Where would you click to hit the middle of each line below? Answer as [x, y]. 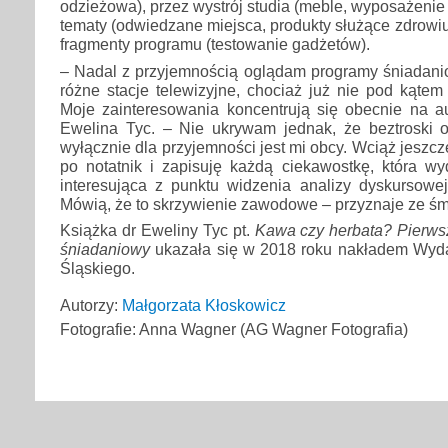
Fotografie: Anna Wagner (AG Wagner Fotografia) [234, 328]
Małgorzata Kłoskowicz [204, 304]
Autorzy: [91, 304]
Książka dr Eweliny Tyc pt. [155, 229]
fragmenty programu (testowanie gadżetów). [215, 44]
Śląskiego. [97, 267]
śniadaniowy [105, 248]
